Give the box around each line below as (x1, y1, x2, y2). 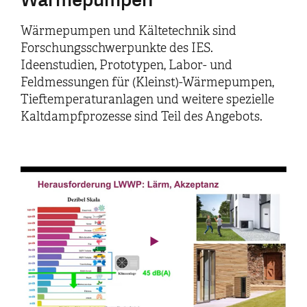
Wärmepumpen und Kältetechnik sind (21, 23, 236, 38)
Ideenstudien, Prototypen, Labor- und (21, 57, 232, 73)
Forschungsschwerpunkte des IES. (21, 40, 213, 56)
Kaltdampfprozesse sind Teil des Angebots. (21, 108, 262, 124)
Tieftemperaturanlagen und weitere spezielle (21, 91, 274, 107)
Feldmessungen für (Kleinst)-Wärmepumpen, (21, 74, 274, 90)
